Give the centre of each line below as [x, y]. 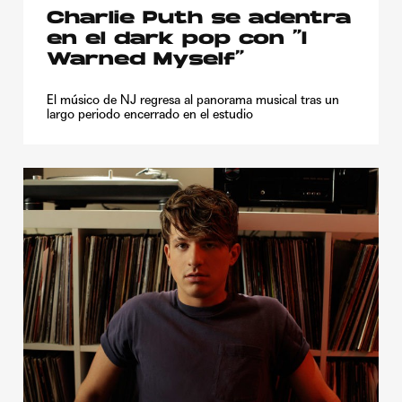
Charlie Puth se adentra [199, 18]
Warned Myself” [145, 60]
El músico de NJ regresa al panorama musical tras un [193, 99]
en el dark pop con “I [177, 39]
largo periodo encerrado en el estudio [150, 114]
